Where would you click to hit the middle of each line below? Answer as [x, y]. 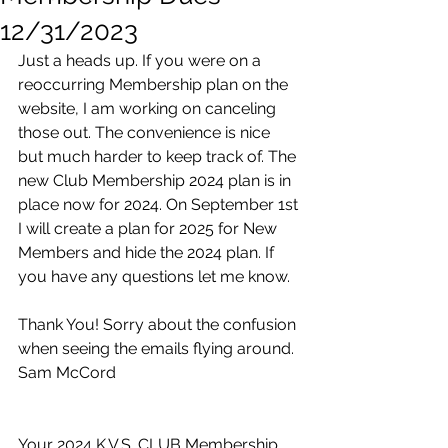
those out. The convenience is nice [146, 133]
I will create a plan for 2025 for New [149, 229]
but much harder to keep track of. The [159, 157]
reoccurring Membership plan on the [155, 85]
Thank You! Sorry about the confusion [159, 325]
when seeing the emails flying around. [158, 349]
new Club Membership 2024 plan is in [156, 181]
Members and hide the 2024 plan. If [148, 253]
